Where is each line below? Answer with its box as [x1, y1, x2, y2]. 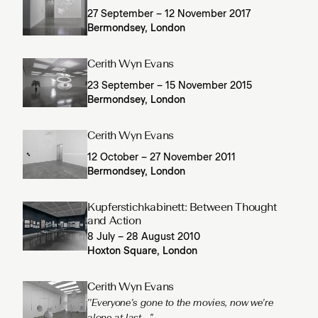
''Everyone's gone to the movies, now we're [87, 297, 274, 308]
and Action [87, 215, 141, 227]
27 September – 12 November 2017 [87, 9, 251, 20]
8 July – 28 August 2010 [87, 231, 201, 242]
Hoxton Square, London [87, 246, 198, 256]
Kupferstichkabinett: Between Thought [87, 202, 277, 214]
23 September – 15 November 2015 [87, 81, 253, 92]
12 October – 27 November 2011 [87, 152, 236, 163]
